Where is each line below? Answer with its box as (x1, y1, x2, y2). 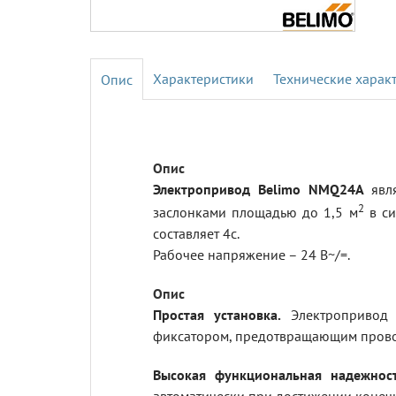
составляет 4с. (153, 225, 240, 243)
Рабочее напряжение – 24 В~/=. (153, 246, 350, 264)
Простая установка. (153, 306, 281, 324)
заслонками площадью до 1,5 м (153, 203, 358, 222)
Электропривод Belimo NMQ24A (153, 180, 372, 198)
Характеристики (153, 70, 254, 88)
